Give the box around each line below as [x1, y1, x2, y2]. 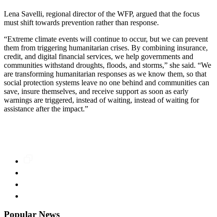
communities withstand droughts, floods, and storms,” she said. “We [4, 61, 211, 69]
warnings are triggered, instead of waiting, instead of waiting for [4, 95, 199, 104]
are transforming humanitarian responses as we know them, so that [4, 69, 206, 78]
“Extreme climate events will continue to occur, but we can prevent [4, 34, 208, 43]
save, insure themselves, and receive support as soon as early [4, 87, 188, 95]
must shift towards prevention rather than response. [4, 18, 161, 27]
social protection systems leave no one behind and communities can [4, 78, 209, 87]
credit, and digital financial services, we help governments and [4, 52, 193, 61]
